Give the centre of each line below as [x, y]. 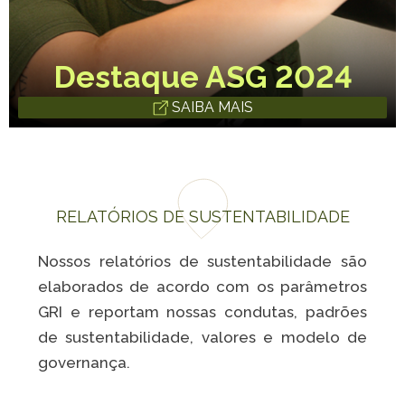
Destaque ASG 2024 [202, 77]
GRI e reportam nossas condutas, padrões [202, 312]
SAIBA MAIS [210, 107]
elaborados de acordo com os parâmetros [202, 287]
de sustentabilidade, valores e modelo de [202, 337]
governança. [86, 363]
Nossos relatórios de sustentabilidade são [202, 261]
